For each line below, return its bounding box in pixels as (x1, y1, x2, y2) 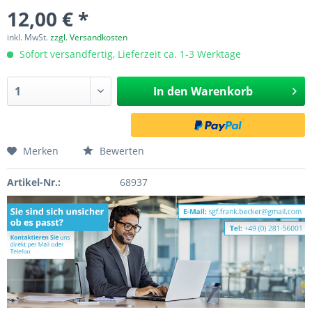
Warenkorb (190, 84, 253, 99)
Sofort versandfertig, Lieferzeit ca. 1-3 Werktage (17, 47, 241, 61)
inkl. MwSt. (7, 31, 50, 43)
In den (153, 84, 188, 99)
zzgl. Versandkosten (50, 31, 127, 43)
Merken (23, 144, 58, 157)
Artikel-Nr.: (7, 175, 61, 189)
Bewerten (97, 144, 144, 157)
